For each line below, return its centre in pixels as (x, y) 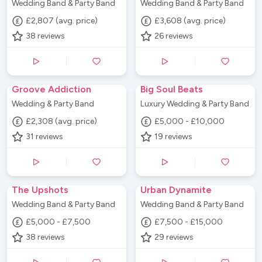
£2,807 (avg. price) (62, 21)
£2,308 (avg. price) (62, 121)
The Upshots (40, 189)
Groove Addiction (51, 89)
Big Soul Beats (172, 89)
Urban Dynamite (176, 189)
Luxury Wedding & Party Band (195, 104)
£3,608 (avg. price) (190, 21)
